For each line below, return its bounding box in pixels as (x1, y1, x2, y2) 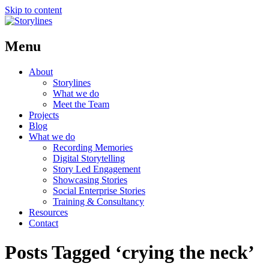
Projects (29, 109, 59, 120)
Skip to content (5, 5, 62, 15)
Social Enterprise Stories (53, 185, 145, 196)
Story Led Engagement (53, 163, 141, 174)
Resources (29, 207, 68, 217)
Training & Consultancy (53, 196, 144, 207)
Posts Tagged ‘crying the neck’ (5, 241, 255, 264)
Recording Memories (53, 142, 133, 153)
